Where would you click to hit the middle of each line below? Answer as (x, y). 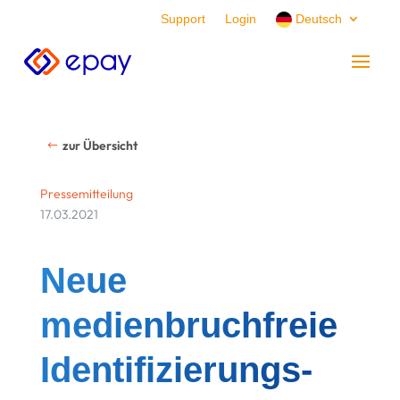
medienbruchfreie (188, 325)
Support (183, 19)
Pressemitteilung (86, 194)
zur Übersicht (100, 146)
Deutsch (319, 19)
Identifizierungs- (176, 370)
